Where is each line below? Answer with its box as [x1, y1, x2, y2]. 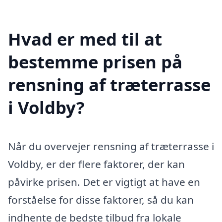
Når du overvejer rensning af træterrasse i [8, 139, 214, 153]
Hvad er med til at [8, 27, 162, 51]
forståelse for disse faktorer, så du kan [8, 192, 194, 207]
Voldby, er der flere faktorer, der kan [8, 157, 185, 171]
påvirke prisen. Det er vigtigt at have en [8, 174, 200, 189]
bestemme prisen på [8, 50, 182, 74]
